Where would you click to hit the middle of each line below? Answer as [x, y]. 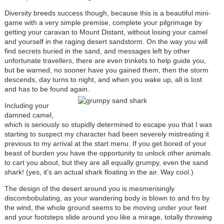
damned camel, [29, 115]
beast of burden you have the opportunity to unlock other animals [107, 153]
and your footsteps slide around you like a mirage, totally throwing [108, 217]
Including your [26, 106]
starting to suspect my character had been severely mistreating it [106, 134]
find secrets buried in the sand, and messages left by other [97, 51]
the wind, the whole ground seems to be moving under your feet [105, 208]
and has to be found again [46, 89]
